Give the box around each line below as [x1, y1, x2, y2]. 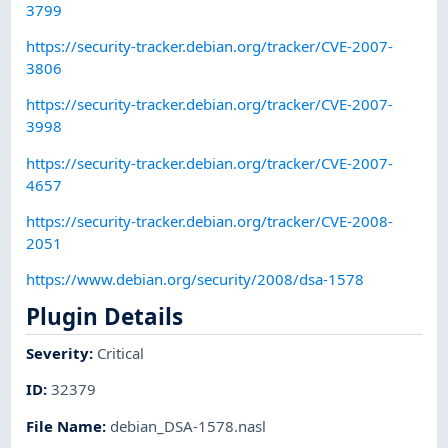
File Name [26, 415, 103, 436]
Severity [26, 342, 90, 363]
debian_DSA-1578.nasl [110, 415, 267, 436]
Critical [97, 342, 145, 363]
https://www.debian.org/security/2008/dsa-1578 [26, 269, 365, 290]
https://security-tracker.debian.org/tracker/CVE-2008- [26, 210, 394, 231]
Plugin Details [26, 301, 184, 333]
